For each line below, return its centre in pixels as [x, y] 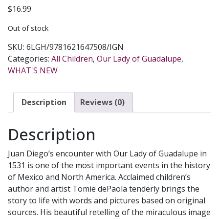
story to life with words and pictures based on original [107, 200]
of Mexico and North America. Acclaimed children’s [99, 177]
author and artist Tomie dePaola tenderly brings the [104, 188]
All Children [72, 59]
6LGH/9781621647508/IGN [75, 47]
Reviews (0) [102, 102]
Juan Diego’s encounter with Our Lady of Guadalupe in [107, 153]
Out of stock [28, 28]
